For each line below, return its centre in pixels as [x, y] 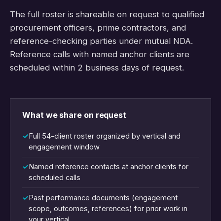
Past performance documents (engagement [103, 198]
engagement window [64, 147]
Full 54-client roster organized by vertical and [105, 136]
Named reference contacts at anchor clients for [109, 167]
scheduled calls [55, 178]
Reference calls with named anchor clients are [100, 55]
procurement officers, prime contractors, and [98, 28]
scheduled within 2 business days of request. [97, 68]
